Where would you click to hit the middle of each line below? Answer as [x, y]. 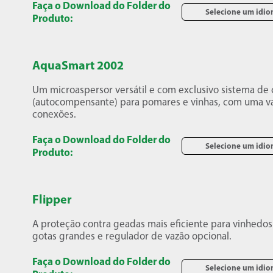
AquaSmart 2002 [78, 65]
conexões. [55, 114]
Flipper [52, 199]
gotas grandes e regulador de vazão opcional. [132, 236]
